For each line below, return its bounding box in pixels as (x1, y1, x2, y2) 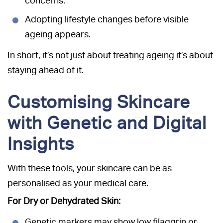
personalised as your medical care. (7, 178, 148, 189)
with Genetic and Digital (7, 112, 207, 133)
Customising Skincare (7, 92, 190, 112)
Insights (7, 133, 74, 154)
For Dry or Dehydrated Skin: (7, 196, 120, 207)
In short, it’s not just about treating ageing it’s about (7, 50, 213, 61)
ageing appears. (25, 29, 91, 40)
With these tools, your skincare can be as (7, 163, 172, 174)
